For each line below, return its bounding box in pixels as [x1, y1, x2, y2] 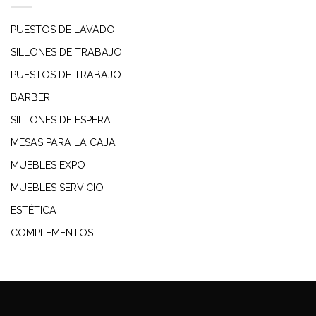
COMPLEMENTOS [11, 227, 93, 239]
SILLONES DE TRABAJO [11, 47, 122, 59]
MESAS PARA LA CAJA [11, 137, 116, 149]
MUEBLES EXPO [11, 159, 85, 171]
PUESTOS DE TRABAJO [11, 69, 121, 81]
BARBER [11, 92, 50, 104]
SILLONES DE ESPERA [11, 114, 111, 126]
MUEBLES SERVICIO [11, 182, 104, 194]
